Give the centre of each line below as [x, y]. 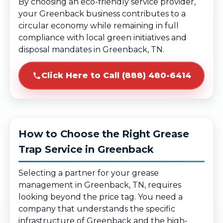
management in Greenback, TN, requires [100, 185]
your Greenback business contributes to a [102, 14]
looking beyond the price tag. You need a [101, 197]
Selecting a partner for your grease [89, 173]
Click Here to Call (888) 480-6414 [116, 75]
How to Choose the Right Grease [104, 134]
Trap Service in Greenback [86, 149]
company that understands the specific [97, 209]
